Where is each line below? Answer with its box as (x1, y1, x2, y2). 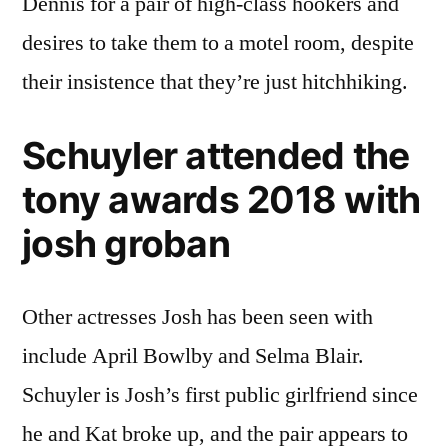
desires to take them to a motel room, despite (22, 28, 414, 57)
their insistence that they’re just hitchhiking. (22, 67, 408, 96)
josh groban (22, 220, 230, 266)
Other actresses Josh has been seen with (22, 302, 373, 331)
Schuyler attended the (22, 132, 410, 178)
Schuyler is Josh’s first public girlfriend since (22, 380, 418, 409)
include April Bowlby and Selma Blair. (22, 341, 364, 370)
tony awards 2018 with (22, 176, 421, 222)
